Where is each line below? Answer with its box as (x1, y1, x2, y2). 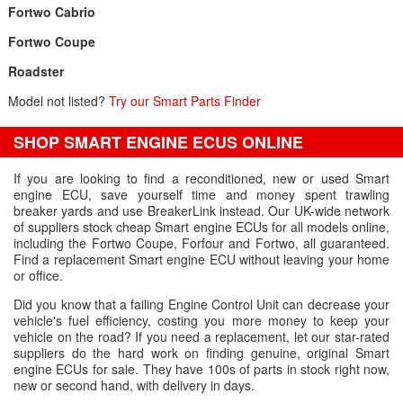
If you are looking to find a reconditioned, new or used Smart (13, 169, 390, 187)
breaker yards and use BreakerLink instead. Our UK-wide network (13, 201, 390, 219)
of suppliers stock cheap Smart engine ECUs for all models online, (13, 218, 390, 236)
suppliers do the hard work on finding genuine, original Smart (13, 344, 390, 362)
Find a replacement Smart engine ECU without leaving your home (13, 250, 390, 268)
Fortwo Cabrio (7, 3, 95, 21)
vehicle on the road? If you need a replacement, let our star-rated (13, 327, 390, 345)
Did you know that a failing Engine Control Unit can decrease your (13, 295, 390, 313)
